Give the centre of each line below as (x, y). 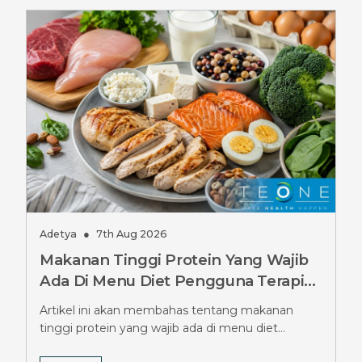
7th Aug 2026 (132, 234)
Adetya (58, 234)
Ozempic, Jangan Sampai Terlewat (171, 302)
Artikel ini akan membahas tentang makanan (166, 310)
